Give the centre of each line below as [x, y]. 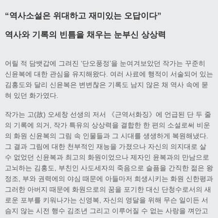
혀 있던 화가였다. [32, 96]
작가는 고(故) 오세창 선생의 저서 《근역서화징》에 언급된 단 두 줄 [108, 115]
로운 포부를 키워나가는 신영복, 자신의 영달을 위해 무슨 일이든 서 [107, 200]
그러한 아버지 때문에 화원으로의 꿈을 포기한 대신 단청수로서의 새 [108, 190]
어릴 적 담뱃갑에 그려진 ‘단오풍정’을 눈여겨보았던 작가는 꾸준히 [105, 64]
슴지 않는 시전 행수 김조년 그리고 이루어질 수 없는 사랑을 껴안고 [107, 211]
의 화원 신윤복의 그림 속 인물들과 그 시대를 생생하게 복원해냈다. [107, 136]
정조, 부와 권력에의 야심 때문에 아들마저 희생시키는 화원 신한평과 [109, 179]
